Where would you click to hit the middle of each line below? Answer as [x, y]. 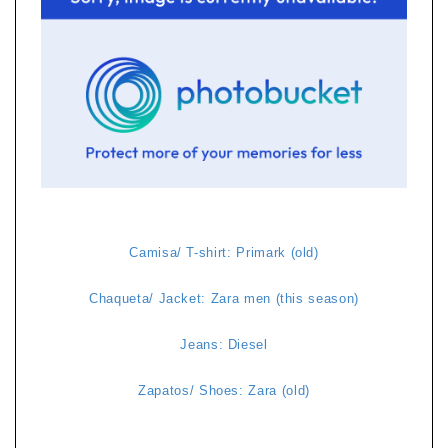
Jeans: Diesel [224, 345]
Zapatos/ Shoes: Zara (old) [224, 391]
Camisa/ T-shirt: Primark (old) [224, 253]
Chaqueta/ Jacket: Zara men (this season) [224, 299]
